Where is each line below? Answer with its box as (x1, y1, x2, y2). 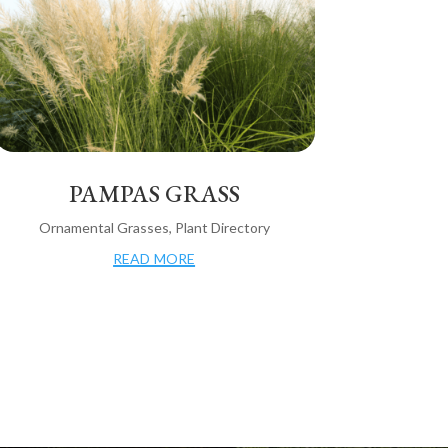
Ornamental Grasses (38, 219, 169, 237)
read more (113, 244, 196, 269)
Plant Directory (174, 219, 270, 237)
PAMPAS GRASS (68, 178, 240, 210)
